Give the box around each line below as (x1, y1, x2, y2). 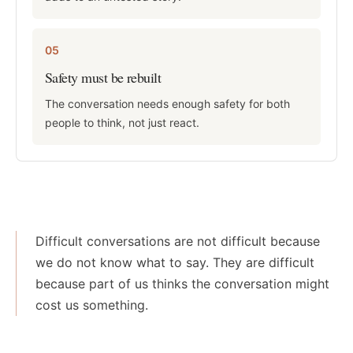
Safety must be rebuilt (45, 68, 162, 87)
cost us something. (35, 297, 148, 313)
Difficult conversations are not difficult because (35, 233, 320, 249)
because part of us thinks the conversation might (35, 276, 329, 292)
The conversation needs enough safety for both (45, 97, 290, 110)
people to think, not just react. (45, 116, 199, 129)
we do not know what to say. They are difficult (35, 255, 314, 270)
